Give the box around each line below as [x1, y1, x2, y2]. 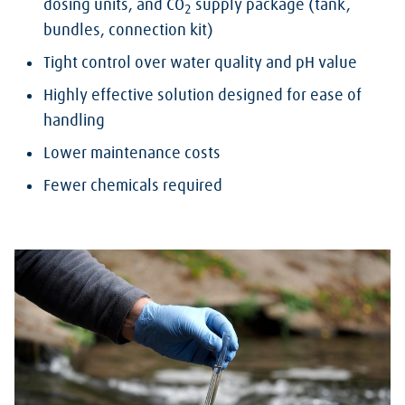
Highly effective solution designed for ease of [43, 88, 362, 105]
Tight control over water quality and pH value [43, 55, 357, 72]
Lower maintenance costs [43, 146, 221, 163]
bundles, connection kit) [43, 23, 213, 40]
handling [43, 113, 105, 130]
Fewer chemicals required [43, 178, 222, 195]
